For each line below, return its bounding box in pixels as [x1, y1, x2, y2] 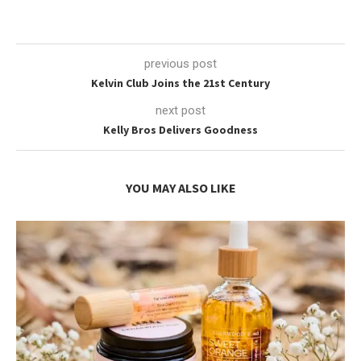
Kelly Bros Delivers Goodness [103, 122, 258, 137]
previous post [144, 56, 217, 71]
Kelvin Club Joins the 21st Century [91, 75, 270, 90]
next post [156, 102, 205, 118]
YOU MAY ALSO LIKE [125, 179, 236, 196]
